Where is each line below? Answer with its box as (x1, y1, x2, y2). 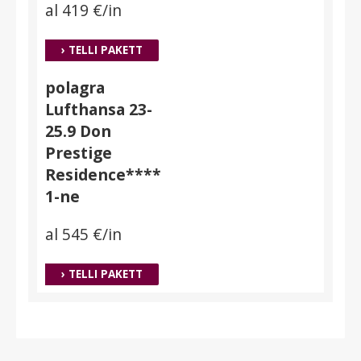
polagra (45, 77, 106, 99)
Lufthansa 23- (45, 98, 153, 121)
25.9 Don (45, 120, 112, 143)
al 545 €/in (45, 223, 122, 246)
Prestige (45, 142, 113, 164)
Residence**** (45, 164, 162, 186)
